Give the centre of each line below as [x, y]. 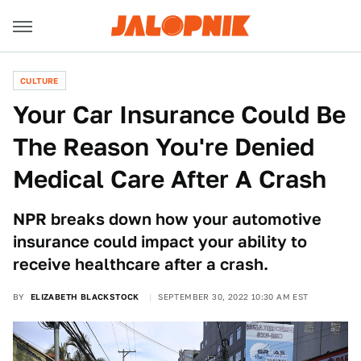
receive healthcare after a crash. [141, 264]
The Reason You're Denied [164, 147]
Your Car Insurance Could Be [179, 114]
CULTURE [39, 81]
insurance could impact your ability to [160, 242]
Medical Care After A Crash [170, 179]
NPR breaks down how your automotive [167, 219]
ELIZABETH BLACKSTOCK [85, 297]
